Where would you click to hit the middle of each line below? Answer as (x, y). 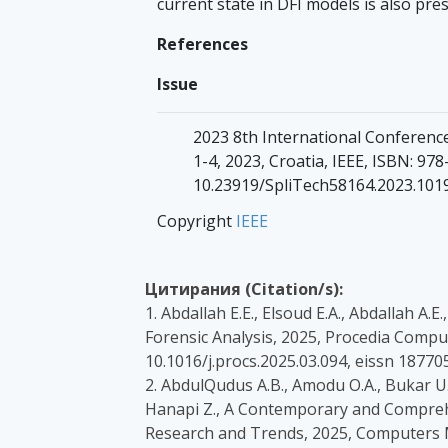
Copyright (196, 221)
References (202, 44)
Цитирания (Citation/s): (244, 289)
